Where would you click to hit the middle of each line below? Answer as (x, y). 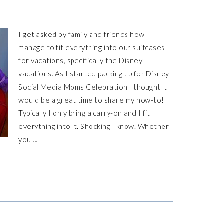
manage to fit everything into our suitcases (92, 47)
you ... (28, 139)
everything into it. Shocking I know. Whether (94, 126)
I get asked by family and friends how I (84, 34)
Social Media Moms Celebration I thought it (93, 87)
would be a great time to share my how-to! (91, 100)
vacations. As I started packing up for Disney (94, 73)
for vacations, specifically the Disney (80, 60)
